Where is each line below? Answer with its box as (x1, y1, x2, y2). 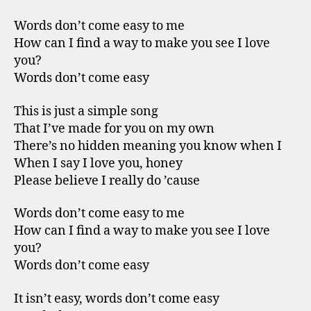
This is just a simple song (14, 103, 158, 119)
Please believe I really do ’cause (14, 172, 200, 189)
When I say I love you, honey (14, 155, 183, 171)
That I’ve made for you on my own (14, 120, 215, 137)
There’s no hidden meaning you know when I (14, 137, 282, 154)
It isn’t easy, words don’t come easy (14, 290, 219, 307)
